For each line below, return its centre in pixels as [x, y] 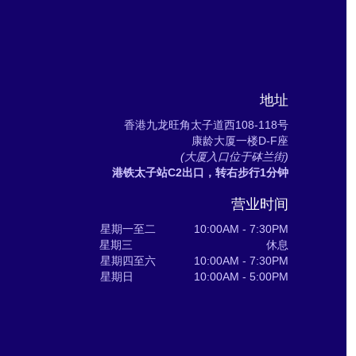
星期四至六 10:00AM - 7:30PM [194, 260]
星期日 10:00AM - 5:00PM [194, 276]
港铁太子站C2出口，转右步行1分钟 [200, 172]
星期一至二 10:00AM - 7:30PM [194, 228]
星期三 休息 [194, 244]
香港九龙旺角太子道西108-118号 [206, 124]
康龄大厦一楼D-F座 [240, 140]
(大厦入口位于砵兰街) [234, 156]
